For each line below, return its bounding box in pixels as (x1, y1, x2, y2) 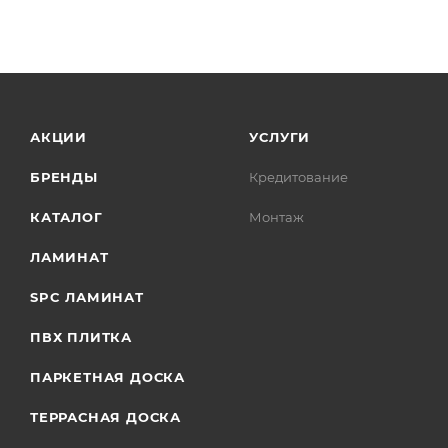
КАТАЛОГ (30, 209, 103, 226)
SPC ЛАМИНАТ (30, 289, 144, 306)
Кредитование (249, 169, 349, 186)
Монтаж (249, 209, 305, 226)
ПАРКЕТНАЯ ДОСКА (30, 369, 185, 386)
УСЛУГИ (249, 129, 311, 146)
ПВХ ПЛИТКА (30, 329, 132, 346)
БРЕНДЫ (30, 169, 98, 186)
